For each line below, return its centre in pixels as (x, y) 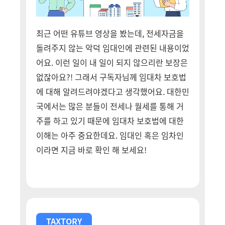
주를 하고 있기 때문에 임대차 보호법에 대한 (110, 121)
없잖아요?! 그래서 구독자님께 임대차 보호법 (111, 77)
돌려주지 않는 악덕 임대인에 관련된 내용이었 (113, 48)
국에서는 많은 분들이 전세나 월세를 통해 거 (110, 106)
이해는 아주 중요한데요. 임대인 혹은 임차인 (110, 135)
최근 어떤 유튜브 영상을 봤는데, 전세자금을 (110, 33)
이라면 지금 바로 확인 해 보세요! (91, 150)
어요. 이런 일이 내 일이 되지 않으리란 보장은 (112, 62)
